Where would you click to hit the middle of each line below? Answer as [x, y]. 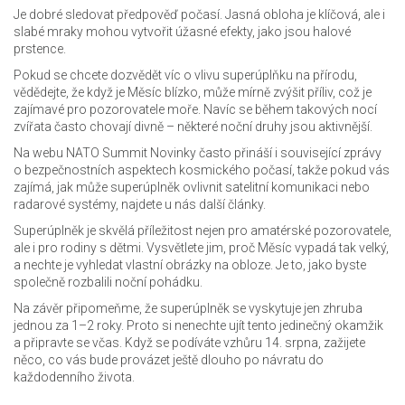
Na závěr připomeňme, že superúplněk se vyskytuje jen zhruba [188, 308]
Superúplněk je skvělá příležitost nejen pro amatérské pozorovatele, [202, 231]
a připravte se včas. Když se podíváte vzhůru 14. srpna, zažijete [189, 343]
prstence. [40, 49]
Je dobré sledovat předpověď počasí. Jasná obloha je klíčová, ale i [199, 14]
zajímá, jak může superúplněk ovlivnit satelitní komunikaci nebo [192, 187]
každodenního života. [74, 377]
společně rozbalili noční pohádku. [108, 282]
